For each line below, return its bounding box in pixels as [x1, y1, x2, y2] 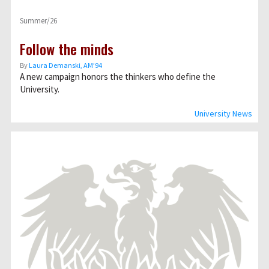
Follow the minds [20, 38, 113, 59]
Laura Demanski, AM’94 [29, 61, 102, 70]
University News [195, 108, 252, 119]
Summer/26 [20, 16, 57, 26]
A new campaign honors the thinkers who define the [20, 71, 216, 82]
